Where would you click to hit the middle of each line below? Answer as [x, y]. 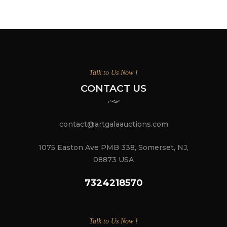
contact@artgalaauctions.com [113, 124]
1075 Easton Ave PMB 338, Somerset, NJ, [113, 147]
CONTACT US [113, 88]
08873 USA [113, 159]
